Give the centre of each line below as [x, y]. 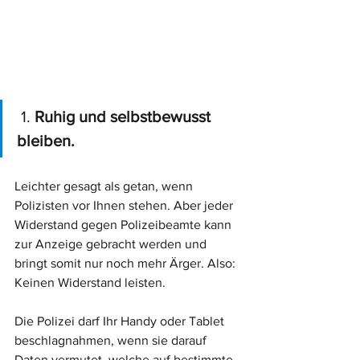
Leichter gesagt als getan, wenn [105, 186]
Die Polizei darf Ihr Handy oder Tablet [121, 321]
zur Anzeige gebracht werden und [112, 244]
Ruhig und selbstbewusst [125, 117]
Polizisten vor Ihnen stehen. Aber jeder [125, 206]
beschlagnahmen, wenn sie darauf [112, 341]
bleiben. [46, 141]
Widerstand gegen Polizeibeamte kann [125, 225]
